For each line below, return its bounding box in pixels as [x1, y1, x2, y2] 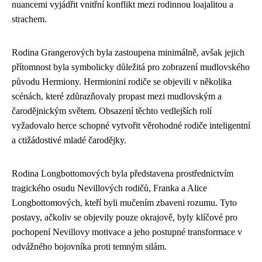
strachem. [12, 13, 47, 24]
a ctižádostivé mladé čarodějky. [12, 135, 126, 145]
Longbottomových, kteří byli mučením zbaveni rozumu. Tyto [12, 197, 237, 208]
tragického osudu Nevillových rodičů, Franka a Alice [12, 182, 207, 193]
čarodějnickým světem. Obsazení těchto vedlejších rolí [12, 105, 212, 116]
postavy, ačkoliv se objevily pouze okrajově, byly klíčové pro [12, 212, 237, 222]
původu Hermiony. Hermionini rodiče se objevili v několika [12, 76, 232, 87]
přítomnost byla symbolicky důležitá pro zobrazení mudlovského [12, 61, 250, 72]
